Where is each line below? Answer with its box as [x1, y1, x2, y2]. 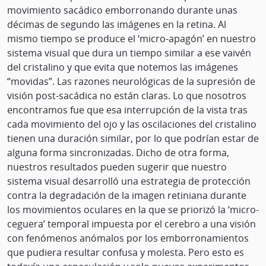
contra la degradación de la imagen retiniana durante [7, 189, 246, 202]
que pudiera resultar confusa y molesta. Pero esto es [7, 246, 244, 259]
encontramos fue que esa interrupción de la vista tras [7, 103, 248, 117]
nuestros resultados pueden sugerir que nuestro [7, 160, 227, 174]
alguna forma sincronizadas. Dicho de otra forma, [7, 146, 229, 160]
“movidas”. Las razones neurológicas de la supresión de [7, 75, 255, 88]
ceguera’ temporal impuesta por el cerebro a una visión [7, 217, 256, 231]
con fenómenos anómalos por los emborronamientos [7, 232, 249, 245]
